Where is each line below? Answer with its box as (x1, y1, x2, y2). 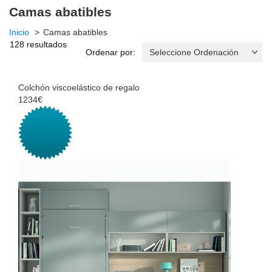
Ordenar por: (86, 47, 135, 57)
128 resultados (10, 39, 67, 49)
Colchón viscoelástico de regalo (18, 82, 140, 92)
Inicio (9, 27, 29, 37)
